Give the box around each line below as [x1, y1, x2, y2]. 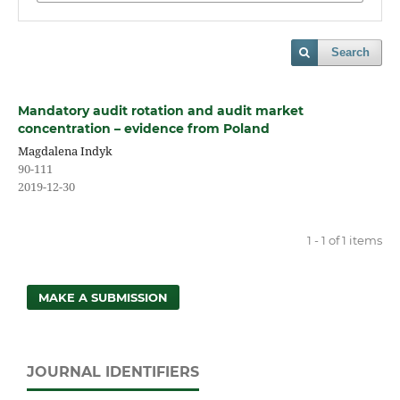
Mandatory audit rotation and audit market [17, 103, 304, 119]
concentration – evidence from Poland [17, 121, 270, 137]
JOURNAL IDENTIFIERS [27, 362, 199, 380]
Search [331, 46, 371, 60]
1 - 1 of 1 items [307, 232, 383, 247]
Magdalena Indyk [17, 142, 112, 159]
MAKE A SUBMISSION [38, 289, 168, 304]
